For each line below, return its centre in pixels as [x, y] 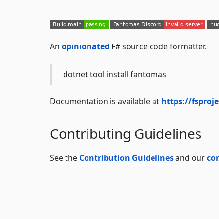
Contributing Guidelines [126, 133]
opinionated [86, 46]
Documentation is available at [106, 101]
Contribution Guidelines [126, 158]
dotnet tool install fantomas [115, 74]
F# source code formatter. [158, 46]
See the [65, 158]
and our [190, 158]
